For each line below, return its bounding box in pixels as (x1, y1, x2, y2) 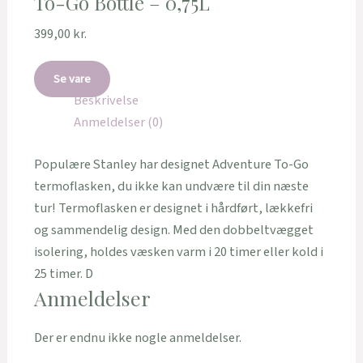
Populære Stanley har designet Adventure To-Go (33, 155, 309, 175)
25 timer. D (33, 264, 93, 284)
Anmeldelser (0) (73, 113, 163, 133)
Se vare (53, 70, 91, 88)
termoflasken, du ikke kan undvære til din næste (33, 177, 309, 197)
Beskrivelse (73, 91, 139, 111)
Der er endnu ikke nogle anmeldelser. (33, 328, 241, 348)
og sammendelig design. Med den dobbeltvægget (33, 220, 314, 241)
